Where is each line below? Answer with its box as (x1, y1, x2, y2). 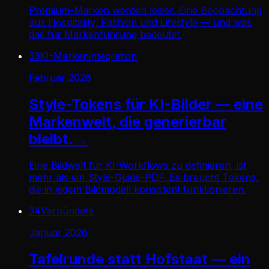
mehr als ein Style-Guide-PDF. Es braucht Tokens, (29, 171, 259, 184)
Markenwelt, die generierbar (29, 112, 226, 130)
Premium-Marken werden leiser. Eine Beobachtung (29, 4, 262, 16)
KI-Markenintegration (40, 49, 137, 62)
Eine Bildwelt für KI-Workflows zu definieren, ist (29, 159, 246, 172)
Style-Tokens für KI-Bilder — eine (29, 95, 263, 113)
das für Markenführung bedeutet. (29, 28, 182, 40)
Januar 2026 (29, 226, 88, 239)
